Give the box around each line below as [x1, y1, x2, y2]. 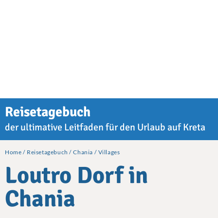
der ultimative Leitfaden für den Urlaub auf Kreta [5, 121, 205, 134]
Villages [98, 148, 120, 156]
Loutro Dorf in [5, 161, 148, 190]
